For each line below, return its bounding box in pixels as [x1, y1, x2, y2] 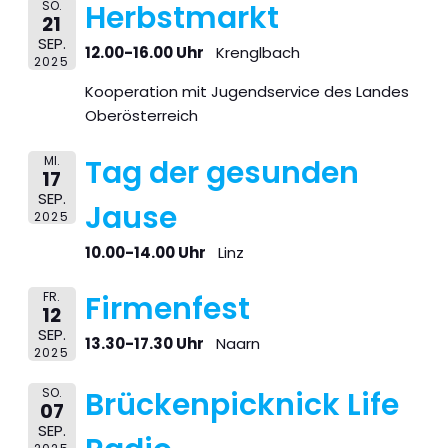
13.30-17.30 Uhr [84, 333, 204, 355]
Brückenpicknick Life [84, 384, 399, 427]
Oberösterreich [84, 105, 198, 127]
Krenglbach [215, 42, 300, 64]
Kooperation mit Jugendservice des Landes [84, 81, 409, 103]
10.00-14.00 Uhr [84, 241, 206, 263]
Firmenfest [84, 288, 250, 331]
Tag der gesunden [84, 151, 359, 194]
